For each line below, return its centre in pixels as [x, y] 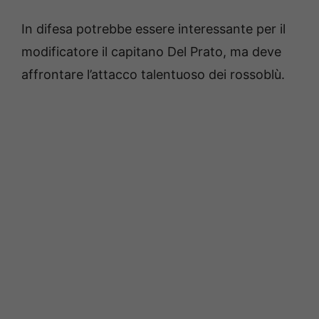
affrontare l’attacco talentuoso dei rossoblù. [153, 75]
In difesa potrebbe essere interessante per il [153, 29]
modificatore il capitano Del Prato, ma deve [151, 52]
